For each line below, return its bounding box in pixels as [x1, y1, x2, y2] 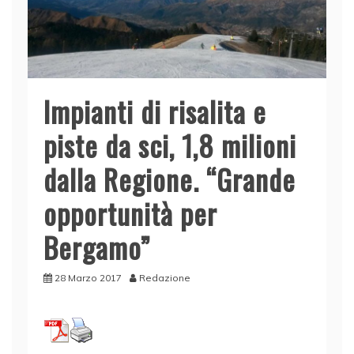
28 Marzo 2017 [55, 272, 122, 284]
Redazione [139, 272, 190, 284]
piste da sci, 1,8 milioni [43, 124, 296, 167]
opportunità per [43, 192, 217, 235]
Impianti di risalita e [43, 90, 266, 133]
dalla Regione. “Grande [43, 158, 296, 201]
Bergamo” [43, 226, 150, 269]
